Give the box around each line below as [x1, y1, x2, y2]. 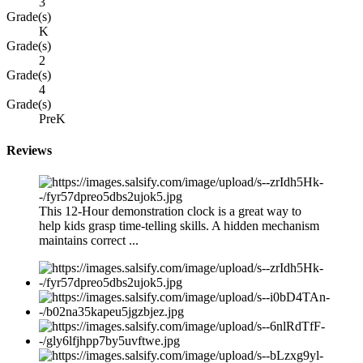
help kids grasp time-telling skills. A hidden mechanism [39, 219, 319, 233]
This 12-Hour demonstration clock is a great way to [39, 204, 301, 219]
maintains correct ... [39, 233, 139, 248]
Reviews [6, 143, 52, 157]
